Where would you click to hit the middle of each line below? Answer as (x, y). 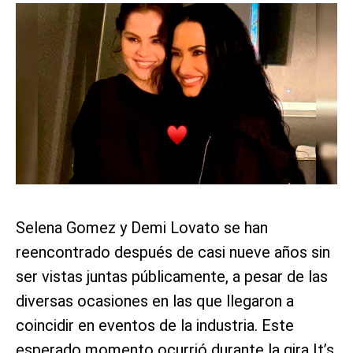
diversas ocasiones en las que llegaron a (155, 301)
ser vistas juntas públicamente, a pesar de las (172, 276)
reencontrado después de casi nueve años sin (173, 252)
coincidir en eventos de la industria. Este (155, 325)
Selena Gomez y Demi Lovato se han (142, 227)
